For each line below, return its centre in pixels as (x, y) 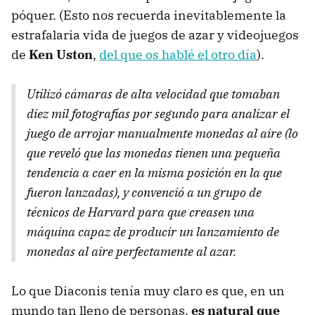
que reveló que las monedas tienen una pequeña (154, 153)
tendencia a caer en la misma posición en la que (154, 172)
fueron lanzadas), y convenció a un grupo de (144, 192)
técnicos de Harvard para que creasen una (141, 212)
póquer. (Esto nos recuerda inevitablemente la (149, 15)
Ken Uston (61, 54)
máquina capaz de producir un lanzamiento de (153, 231)
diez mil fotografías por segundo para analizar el (158, 113)
